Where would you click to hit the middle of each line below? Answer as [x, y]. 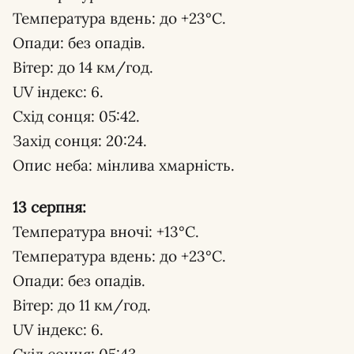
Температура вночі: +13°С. [106, 231]
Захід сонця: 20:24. [80, 140]
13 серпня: [49, 207]
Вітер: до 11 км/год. [82, 305]
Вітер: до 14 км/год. [83, 67]
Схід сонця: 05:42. [76, 116]
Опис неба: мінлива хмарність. [124, 165]
